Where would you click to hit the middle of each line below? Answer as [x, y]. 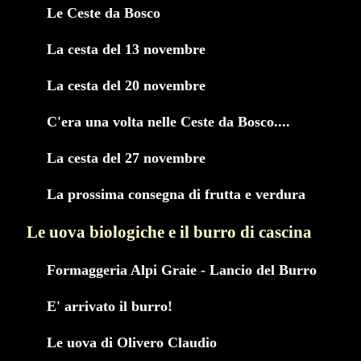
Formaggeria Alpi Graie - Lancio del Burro [182, 270]
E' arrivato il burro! [110, 306]
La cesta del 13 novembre [126, 50]
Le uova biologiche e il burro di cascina [169, 232]
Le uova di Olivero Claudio [132, 342]
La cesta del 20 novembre [126, 86]
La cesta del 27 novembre [126, 158]
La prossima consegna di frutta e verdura [176, 194]
